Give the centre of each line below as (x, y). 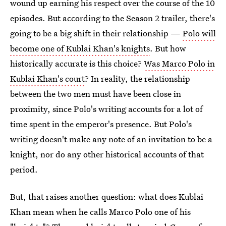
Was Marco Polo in (179, 63)
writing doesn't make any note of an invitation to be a (111, 139)
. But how (168, 48)
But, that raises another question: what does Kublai (107, 196)
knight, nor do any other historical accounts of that (107, 154)
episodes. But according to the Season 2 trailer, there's (112, 18)
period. (24, 169)
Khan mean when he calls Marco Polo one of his (100, 212)
